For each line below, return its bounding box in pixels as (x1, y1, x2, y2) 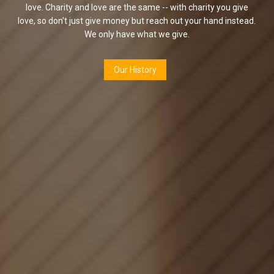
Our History (114, 65, 157, 75)
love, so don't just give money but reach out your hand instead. (18, 16, 256, 26)
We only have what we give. (84, 29, 190, 39)
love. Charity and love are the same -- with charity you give (25, 2, 248, 12)
